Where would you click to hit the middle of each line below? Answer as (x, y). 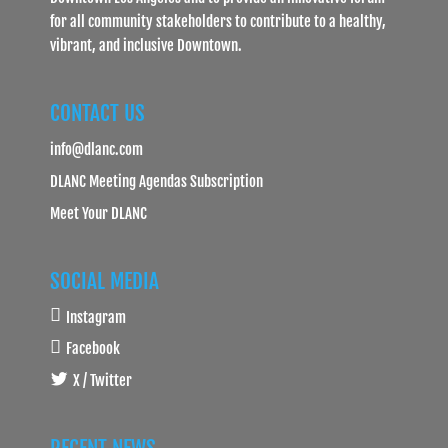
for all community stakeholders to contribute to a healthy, (218, 21)
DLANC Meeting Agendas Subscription (156, 180)
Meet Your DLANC (98, 212)
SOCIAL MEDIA (104, 280)
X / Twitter (102, 380)
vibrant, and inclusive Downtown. (146, 45)
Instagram (95, 316)
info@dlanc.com (96, 149)
